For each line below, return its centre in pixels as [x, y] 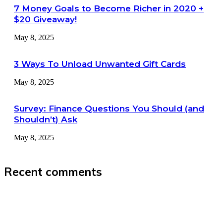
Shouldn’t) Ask [46, 120]
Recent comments [53, 172]
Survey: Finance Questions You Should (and [109, 109]
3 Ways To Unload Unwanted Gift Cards [100, 64]
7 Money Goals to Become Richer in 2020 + [109, 9]
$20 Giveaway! [45, 20]
